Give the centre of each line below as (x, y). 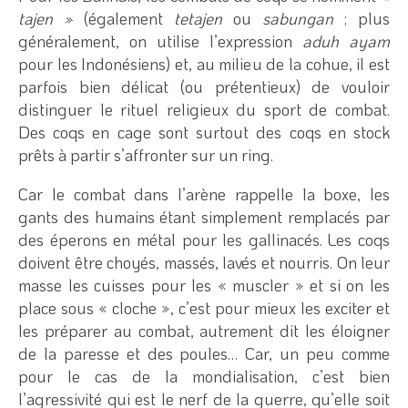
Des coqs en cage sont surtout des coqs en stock (204, 132)
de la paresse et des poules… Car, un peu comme (204, 353)
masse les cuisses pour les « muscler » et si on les (204, 285)
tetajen (198, 18)
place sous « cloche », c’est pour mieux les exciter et (204, 307)
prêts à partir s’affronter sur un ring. (146, 154)
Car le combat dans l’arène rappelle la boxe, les (204, 194)
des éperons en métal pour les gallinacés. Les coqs (204, 239)
